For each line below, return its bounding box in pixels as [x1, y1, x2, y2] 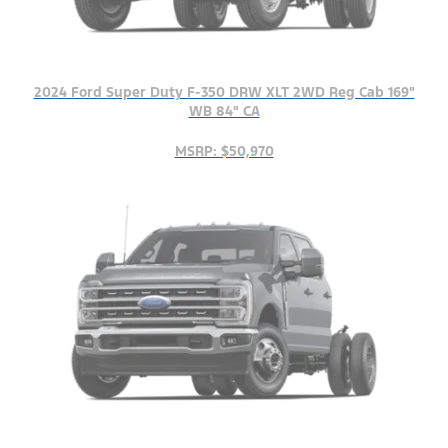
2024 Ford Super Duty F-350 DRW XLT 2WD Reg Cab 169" [33, 82, 415, 101]
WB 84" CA [188, 101, 260, 120]
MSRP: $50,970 [174, 142, 274, 161]
